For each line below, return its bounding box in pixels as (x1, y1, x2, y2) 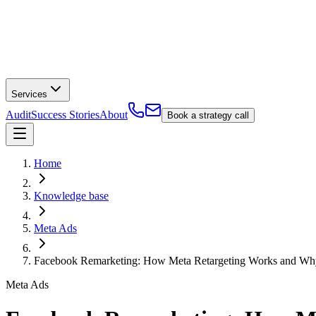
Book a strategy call (167, 109, 249, 121)
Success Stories (31, 108, 99, 121)
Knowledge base (34, 189, 109, 202)
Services (11, 88, 47, 99)
